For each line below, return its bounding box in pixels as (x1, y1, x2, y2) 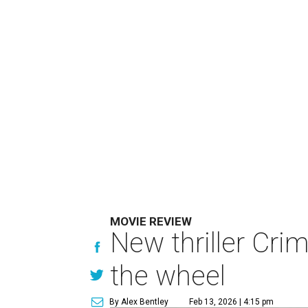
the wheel (110, 260, 225, 292)
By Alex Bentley (109, 297, 168, 307)
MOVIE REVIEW (110, 214, 192, 228)
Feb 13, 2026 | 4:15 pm (189, 297, 274, 307)
